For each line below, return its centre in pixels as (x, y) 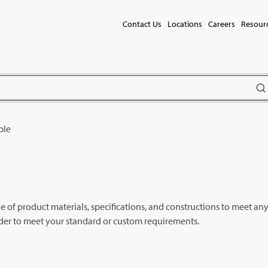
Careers (222, 24)
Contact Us (142, 24)
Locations (185, 24)
